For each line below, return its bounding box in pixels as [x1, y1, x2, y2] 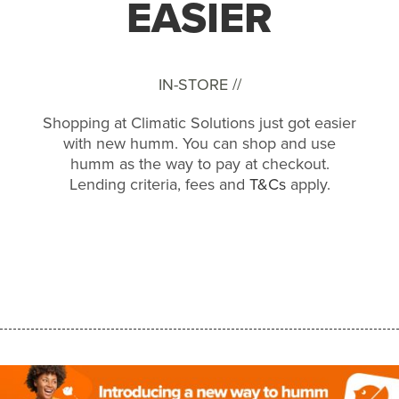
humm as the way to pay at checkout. [69, 152, 330, 175]
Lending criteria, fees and [69, 173, 249, 195]
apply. [285, 173, 330, 195]
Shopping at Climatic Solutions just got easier [43, 111, 356, 134]
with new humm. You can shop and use [63, 132, 336, 154]
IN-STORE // [158, 73, 241, 95]
